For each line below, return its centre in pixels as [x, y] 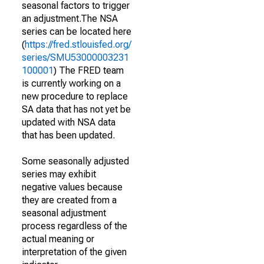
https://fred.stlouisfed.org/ [78, 44]
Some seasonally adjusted [75, 161]
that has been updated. [68, 135]
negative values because [72, 187]
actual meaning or [58, 239]
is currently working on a [71, 83]
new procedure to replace [75, 96]
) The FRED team [89, 70]
